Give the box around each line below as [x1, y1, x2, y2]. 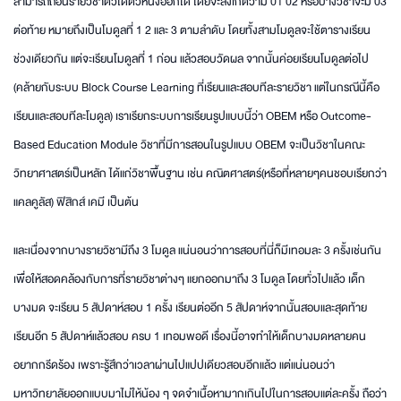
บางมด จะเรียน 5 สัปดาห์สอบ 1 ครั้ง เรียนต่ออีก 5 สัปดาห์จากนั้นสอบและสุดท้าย [13, 297, 367, 318]
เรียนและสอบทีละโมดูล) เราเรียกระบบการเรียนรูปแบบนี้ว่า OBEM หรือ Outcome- [13, 106, 371, 126]
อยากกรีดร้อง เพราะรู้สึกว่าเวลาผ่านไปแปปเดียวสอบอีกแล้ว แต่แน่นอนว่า [13, 354, 335, 375]
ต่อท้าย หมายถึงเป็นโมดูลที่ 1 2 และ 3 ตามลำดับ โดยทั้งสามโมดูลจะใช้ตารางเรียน [13, 20, 371, 40]
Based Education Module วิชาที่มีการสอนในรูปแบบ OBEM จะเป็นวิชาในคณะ [13, 134, 365, 155]
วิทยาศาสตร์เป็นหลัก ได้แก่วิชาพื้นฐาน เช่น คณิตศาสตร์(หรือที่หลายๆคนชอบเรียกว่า [13, 163, 387, 183]
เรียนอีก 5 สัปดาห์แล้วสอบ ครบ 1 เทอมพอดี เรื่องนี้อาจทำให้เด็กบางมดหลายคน [13, 326, 366, 346]
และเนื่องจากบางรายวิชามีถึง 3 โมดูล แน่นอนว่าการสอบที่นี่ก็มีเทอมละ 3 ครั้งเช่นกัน [13, 240, 381, 260]
